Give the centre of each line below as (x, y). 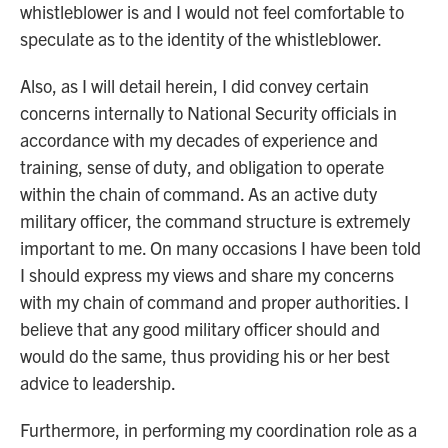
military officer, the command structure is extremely (215, 220)
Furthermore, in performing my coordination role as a (218, 429)
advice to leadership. (98, 382)
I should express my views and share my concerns (207, 274)
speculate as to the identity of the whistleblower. (201, 38)
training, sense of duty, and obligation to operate (202, 166)
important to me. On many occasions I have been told (220, 247)
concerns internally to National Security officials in (208, 112)
